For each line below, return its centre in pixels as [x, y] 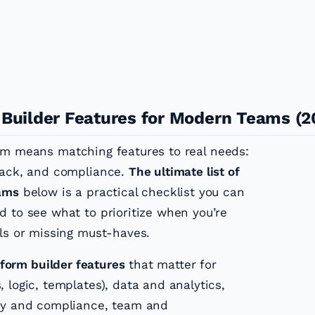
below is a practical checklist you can [131, 192]
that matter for [171, 265]
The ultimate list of [184, 172]
